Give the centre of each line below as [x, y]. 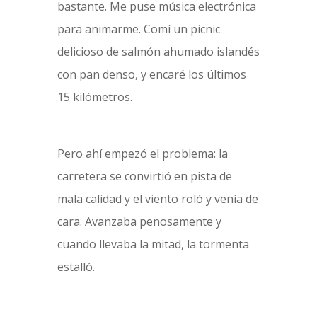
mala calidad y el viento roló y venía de [157, 199]
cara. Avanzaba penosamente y [139, 221]
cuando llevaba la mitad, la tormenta [153, 244]
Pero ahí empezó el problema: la [142, 154]
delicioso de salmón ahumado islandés [158, 52]
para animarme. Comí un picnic [138, 29]
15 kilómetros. [94, 97]
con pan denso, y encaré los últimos [151, 74]
